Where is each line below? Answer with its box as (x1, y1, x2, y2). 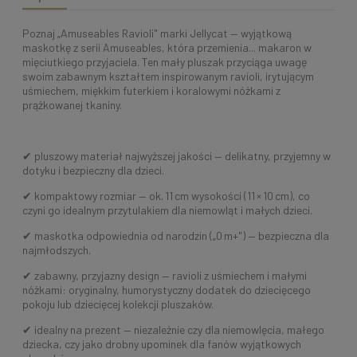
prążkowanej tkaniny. (22, 98, 122, 112)
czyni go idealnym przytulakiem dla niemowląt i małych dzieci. (22, 203, 315, 218)
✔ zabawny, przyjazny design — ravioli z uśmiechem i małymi (22, 269, 307, 283)
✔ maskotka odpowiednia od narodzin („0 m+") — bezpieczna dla (22, 229, 329, 243)
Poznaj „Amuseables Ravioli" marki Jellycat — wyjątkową (22, 26, 292, 41)
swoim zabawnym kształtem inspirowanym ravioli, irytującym (22, 69, 314, 84)
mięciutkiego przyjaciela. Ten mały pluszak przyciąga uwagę (22, 55, 307, 69)
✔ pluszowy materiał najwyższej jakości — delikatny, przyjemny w (22, 149, 331, 163)
